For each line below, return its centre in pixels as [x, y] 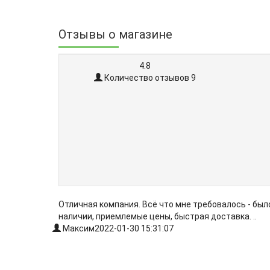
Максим [78, 228]
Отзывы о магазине [115, 34]
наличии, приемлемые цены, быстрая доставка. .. [158, 216]
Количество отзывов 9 [149, 78]
